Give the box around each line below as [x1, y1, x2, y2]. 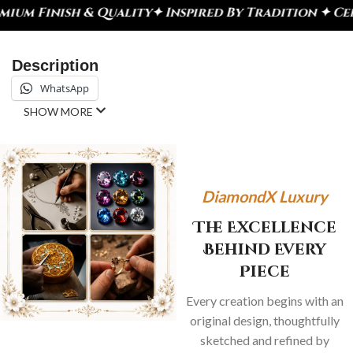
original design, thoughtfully [190, 312, 340, 328]
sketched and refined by [200, 332, 329, 347]
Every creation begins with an [186, 292, 344, 308]
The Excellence [193, 216, 336, 238]
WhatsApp [40, 80, 89, 95]
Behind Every [203, 238, 326, 260]
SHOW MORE [24, 104, 95, 118]
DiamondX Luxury [202, 186, 328, 206]
